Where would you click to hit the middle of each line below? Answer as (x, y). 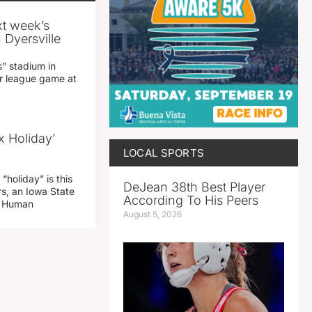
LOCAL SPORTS (164, 153)
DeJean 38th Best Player (194, 187)
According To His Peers (190, 200)
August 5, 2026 (152, 214)
